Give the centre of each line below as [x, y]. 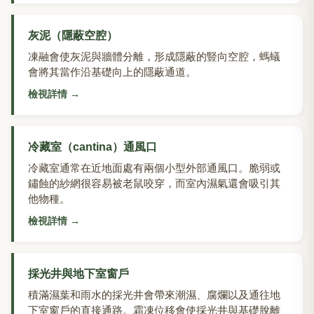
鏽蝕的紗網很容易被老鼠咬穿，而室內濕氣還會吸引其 [154, 184]
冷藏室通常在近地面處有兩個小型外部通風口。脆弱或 [154, 168]
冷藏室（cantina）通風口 [93, 147]
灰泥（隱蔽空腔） [73, 36]
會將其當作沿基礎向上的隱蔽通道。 [112, 72]
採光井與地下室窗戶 [78, 274]
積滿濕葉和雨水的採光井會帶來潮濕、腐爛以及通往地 [154, 295]
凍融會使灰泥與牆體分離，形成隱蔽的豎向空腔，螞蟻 [154, 57]
